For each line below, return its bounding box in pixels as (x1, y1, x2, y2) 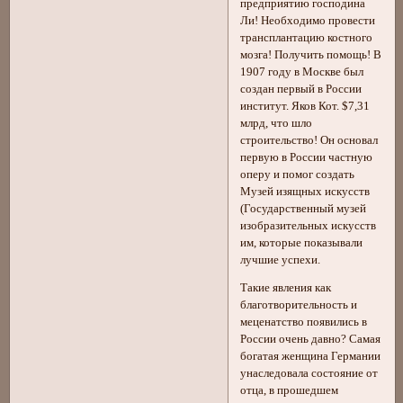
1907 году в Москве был (240, 65, 364, 78)
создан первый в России (240, 82, 363, 95)
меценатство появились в (240, 316, 368, 329)
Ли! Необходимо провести (240, 13, 376, 27)
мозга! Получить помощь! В (240, 48, 382, 61)
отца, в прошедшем (240, 384, 339, 398)
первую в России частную (240, 150, 373, 164)
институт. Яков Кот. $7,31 (240, 99, 371, 112)
